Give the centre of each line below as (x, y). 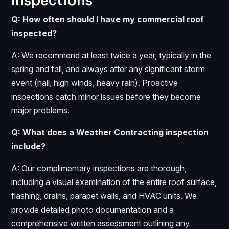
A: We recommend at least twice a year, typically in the (111, 55)
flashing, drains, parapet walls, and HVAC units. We (104, 196)
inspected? (34, 33)
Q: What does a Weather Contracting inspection (110, 132)
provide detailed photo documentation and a (93, 209)
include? (29, 146)
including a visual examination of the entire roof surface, (114, 182)
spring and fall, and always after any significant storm (108, 69)
